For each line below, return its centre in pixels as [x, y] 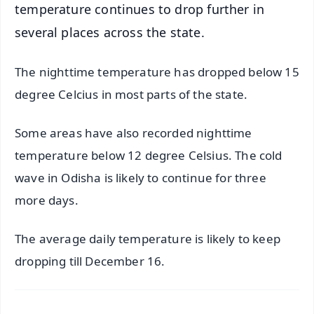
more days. [47, 200]
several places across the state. [111, 32]
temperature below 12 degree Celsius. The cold [149, 156]
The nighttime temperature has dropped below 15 [157, 72]
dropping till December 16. [91, 261]
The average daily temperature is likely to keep [148, 239]
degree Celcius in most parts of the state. [131, 95]
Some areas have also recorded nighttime [134, 133]
